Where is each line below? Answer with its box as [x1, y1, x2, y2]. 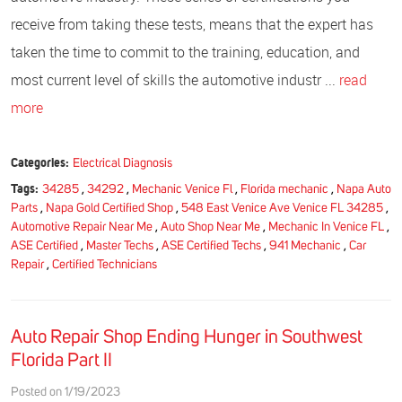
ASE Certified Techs [162, 239, 261, 252]
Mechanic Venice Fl [131, 182, 232, 196]
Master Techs [86, 239, 153, 252]
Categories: [11, 153, 69, 170]
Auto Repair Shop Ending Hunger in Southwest [11, 327, 363, 346]
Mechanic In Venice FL [268, 220, 384, 233]
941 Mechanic [269, 239, 341, 252]
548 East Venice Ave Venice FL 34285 [181, 201, 383, 214]
